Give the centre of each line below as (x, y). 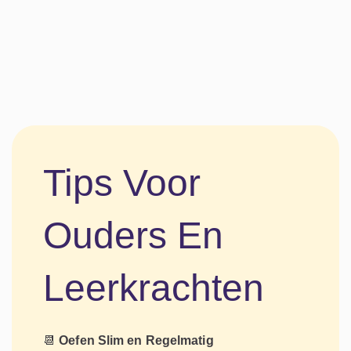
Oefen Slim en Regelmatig (136, 340)
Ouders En (133, 235)
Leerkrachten (154, 288)
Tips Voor (122, 183)
